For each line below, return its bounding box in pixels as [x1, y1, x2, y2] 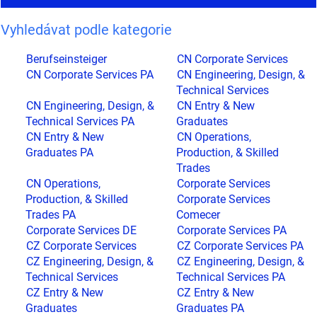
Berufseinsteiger [26, 52, 107, 66]
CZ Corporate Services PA [177, 239, 304, 253]
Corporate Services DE [26, 224, 137, 237]
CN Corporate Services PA [26, 68, 154, 81]
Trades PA [25, 208, 76, 221]
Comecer [176, 208, 220, 221]
